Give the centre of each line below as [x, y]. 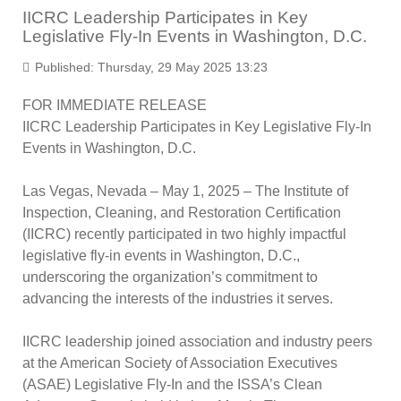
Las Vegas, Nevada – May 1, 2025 [131, 191]
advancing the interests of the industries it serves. [178, 299]
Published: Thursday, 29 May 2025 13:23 [149, 67]
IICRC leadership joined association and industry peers [197, 341]
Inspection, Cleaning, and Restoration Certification [182, 213]
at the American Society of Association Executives [180, 363]
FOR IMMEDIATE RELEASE [115, 105]
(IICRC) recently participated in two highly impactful [184, 234]
